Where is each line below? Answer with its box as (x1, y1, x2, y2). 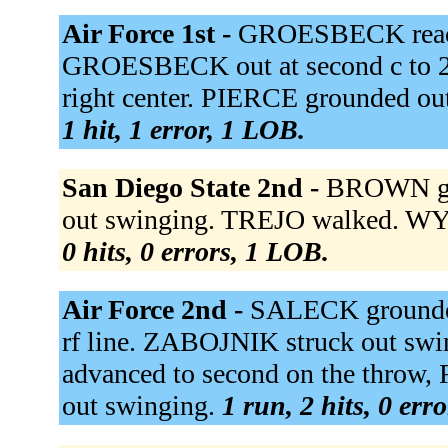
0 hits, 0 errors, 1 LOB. (61, 236, 329, 268)
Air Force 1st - (61, 18, 238, 50)
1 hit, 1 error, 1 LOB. (61, 114, 305, 146)
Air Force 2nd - (61, 294, 250, 326)
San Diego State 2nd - (61, 172, 326, 204)
